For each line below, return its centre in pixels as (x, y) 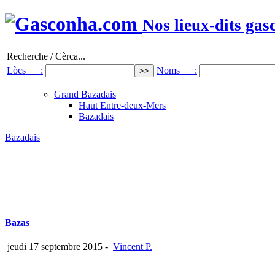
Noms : (177, 70)
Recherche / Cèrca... (46, 56)
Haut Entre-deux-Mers (122, 105)
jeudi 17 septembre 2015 (54, 247)
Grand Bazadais (85, 94)
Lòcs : (25, 70)
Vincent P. (133, 247)
